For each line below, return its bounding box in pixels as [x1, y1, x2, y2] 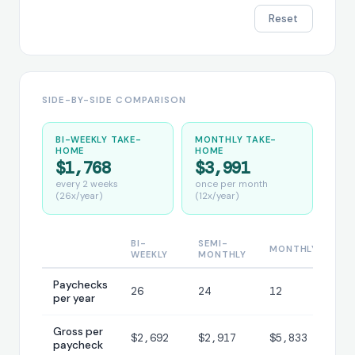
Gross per [53, 324, 104, 338]
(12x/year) [195, 190, 239, 203]
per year [53, 291, 96, 305]
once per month [195, 178, 268, 191]
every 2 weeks [55, 178, 118, 191]
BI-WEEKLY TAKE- [55, 134, 142, 146]
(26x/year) [55, 190, 103, 203]
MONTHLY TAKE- [195, 134, 277, 146]
